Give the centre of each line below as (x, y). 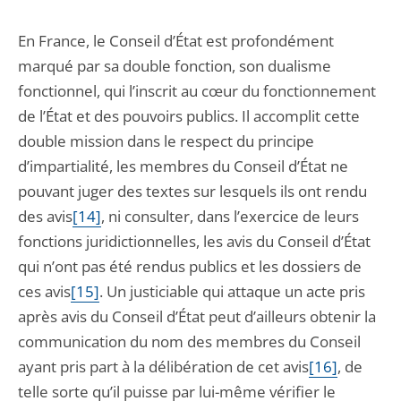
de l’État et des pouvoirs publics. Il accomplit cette (189, 116)
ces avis (44, 291)
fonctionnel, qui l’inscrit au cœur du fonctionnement (197, 91)
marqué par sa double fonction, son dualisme (175, 66)
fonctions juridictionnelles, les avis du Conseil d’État (194, 241)
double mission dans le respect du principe (166, 141)
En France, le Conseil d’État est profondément (176, 41)
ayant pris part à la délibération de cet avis (163, 367)
